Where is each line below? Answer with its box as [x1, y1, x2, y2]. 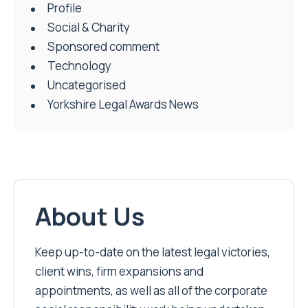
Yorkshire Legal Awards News [47, 96, 199, 113]
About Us [35, 199, 144, 234]
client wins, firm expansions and [35, 263, 203, 280]
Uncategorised [47, 77, 126, 93]
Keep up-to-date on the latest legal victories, [35, 244, 270, 261]
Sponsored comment [47, 38, 159, 55]
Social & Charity [47, 19, 130, 36]
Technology [47, 58, 111, 74]
